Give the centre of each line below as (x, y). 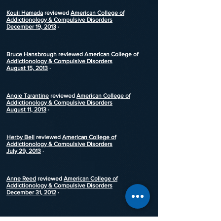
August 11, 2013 (26, 110)
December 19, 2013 (31, 27)
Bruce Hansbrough (32, 54)
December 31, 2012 (31, 192)
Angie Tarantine (28, 96)
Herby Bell (20, 137)
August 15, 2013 (27, 68)
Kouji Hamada (25, 13)
